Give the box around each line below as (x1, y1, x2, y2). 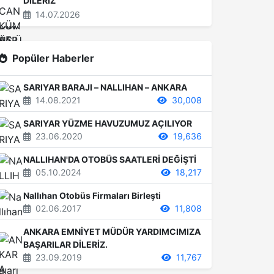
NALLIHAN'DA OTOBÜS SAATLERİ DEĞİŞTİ (23, 154, 196, 165)
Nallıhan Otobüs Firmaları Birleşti (23, 190, 161, 201)
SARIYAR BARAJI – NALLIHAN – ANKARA (23, 82, 187, 92)
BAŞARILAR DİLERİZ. (23, 239, 108, 250)
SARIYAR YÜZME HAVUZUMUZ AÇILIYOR (23, 118, 192, 128)
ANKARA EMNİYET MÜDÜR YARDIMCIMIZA (23, 226, 201, 237)
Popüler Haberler (12, 52, 94, 64)
